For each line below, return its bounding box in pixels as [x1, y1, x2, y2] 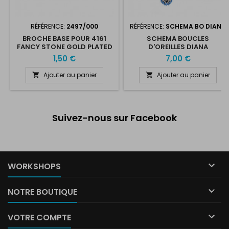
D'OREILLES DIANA [148, 41, 208, 52]
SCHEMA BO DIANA [166, 21, 226, 31]
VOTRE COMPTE [8, 211, 71, 223]
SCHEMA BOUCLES [147, 33, 209, 43]
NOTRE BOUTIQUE [8, 186, 77, 198]
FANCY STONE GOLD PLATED [16, 41, 112, 52]
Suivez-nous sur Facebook [52, 111, 177, 124]
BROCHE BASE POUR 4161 [22, 33, 106, 43]
